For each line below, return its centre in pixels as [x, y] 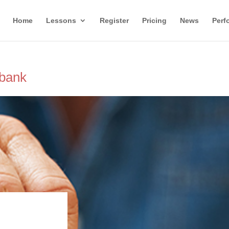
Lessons [61, 20]
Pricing [154, 20]
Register [114, 20]
